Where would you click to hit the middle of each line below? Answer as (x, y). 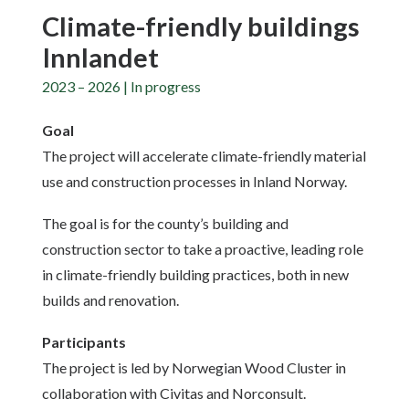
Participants (84, 342)
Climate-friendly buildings (201, 26)
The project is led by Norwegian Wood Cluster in (194, 367)
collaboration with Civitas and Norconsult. (174, 393)
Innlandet (100, 57)
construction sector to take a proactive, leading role (203, 249)
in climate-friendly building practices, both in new (195, 274)
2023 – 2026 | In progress (121, 86)
